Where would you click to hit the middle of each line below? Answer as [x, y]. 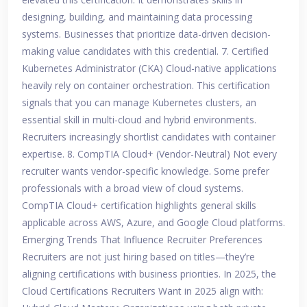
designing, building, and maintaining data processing [137, 17]
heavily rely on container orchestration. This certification [146, 86]
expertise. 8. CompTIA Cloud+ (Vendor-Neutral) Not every [149, 154]
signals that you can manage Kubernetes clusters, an [139, 103]
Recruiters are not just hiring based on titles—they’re [138, 257]
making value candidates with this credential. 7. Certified [145, 51]
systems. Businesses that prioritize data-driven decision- [146, 34]
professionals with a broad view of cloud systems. [133, 188]
